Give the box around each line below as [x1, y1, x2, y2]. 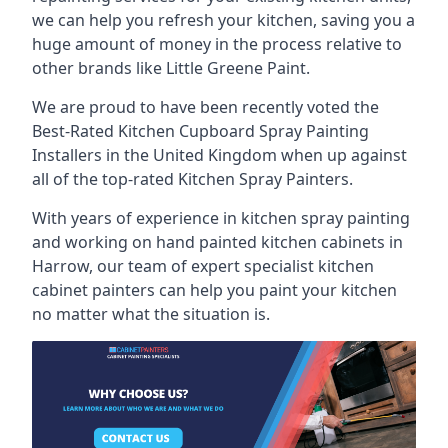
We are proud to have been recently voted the [32, 96, 379, 118]
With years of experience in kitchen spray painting [32, 207, 410, 229]
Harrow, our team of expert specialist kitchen [32, 255, 374, 277]
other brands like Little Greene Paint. [32, 57, 310, 79]
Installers [32, 144, 102, 166]
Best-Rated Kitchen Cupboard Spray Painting [32, 120, 369, 142]
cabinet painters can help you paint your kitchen [32, 279, 397, 301]
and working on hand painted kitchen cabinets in [32, 231, 403, 253]
